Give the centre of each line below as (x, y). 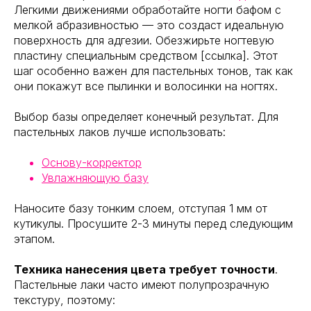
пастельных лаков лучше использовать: (120, 132)
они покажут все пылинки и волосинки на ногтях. (146, 86)
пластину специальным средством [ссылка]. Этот (146, 56)
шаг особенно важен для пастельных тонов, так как (153, 71)
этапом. (34, 239)
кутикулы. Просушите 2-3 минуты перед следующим (153, 224)
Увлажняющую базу (95, 178)
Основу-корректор (92, 163)
